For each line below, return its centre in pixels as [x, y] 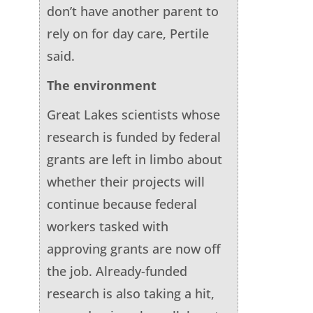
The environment [101, 85]
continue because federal [122, 204]
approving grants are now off [133, 248]
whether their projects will [125, 181]
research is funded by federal [133, 137]
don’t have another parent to [132, 11]
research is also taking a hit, [130, 293]
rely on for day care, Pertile [128, 33]
